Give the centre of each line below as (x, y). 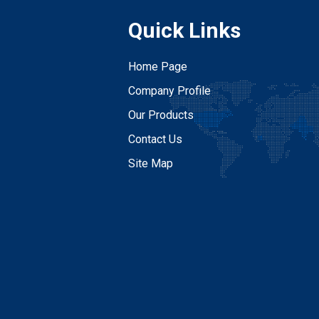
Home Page (158, 67)
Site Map (151, 163)
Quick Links (185, 30)
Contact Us (156, 139)
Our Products (161, 115)
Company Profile (170, 91)
